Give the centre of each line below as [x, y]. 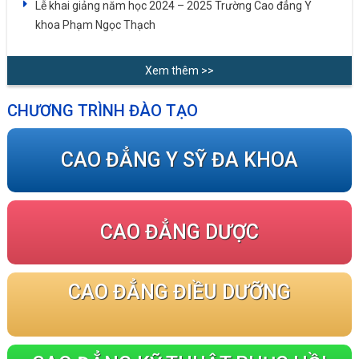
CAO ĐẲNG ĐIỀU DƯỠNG [179, 292]
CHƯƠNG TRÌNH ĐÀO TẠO [102, 111]
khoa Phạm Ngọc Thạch [95, 24]
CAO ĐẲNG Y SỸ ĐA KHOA [179, 160]
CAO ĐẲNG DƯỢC [179, 232]
